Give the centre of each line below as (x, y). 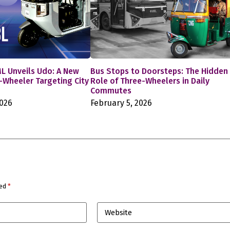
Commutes (111, 91)
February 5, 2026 (121, 103)
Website (118, 213)
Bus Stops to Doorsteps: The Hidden (159, 71)
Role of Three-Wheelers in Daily (150, 81)
